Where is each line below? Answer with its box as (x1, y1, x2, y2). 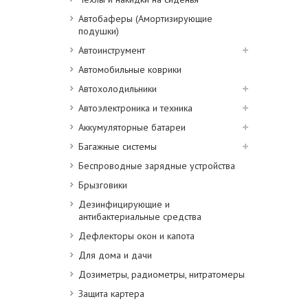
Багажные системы (78, 140, 157, 153)
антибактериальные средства (78, 210, 201, 223)
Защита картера (78, 287, 144, 300)
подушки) (78, 25, 119, 37)
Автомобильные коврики (78, 63, 181, 76)
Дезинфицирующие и (78, 198, 170, 210)
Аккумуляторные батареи (78, 121, 186, 133)
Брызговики (78, 179, 127, 191)
